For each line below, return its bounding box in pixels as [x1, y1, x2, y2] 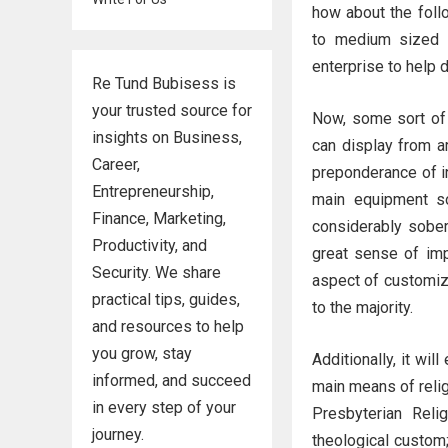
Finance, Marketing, [92, 209, 226, 228]
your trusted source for [92, 101, 252, 120]
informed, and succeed [92, 371, 251, 390]
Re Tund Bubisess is [92, 74, 236, 93]
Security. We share [92, 263, 221, 282]
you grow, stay [92, 344, 192, 363]
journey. [92, 425, 144, 444]
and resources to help [92, 317, 244, 336]
